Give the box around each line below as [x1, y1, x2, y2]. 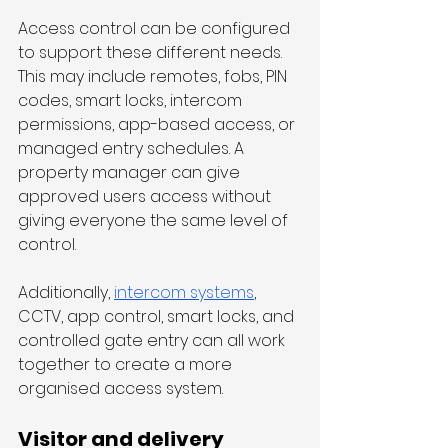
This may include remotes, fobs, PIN [18, 65, 291, 89]
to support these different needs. [18, 41, 286, 65]
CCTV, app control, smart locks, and [18, 305, 298, 329]
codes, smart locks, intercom [18, 89, 246, 113]
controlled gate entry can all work [18, 329, 289, 353]
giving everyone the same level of [18, 209, 292, 233]
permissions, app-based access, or [18, 113, 299, 137]
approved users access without [18, 185, 275, 209]
